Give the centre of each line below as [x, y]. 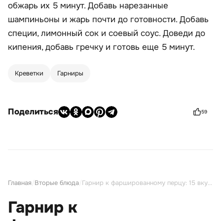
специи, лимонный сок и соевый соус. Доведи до [107, 34]
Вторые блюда [57, 183]
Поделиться [33, 112]
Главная [20, 183]
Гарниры [70, 74]
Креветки [29, 74]
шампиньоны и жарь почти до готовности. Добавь [108, 20]
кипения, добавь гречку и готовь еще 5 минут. [101, 47]
